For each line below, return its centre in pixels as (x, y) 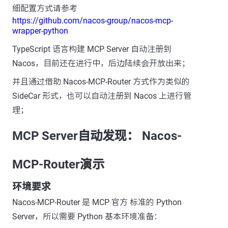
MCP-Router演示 (58, 164)
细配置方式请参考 (45, 8)
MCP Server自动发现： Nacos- (97, 136)
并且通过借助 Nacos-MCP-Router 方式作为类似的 (101, 81)
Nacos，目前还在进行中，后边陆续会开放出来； (101, 63)
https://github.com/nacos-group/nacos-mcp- (93, 20)
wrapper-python (40, 31)
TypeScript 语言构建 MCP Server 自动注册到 (92, 49)
